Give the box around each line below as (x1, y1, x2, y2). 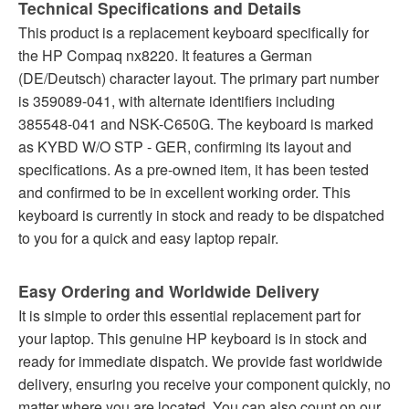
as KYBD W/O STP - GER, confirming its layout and (18, 136, 351, 158)
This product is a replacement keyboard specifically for (18, 22, 369, 44)
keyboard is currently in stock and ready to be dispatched (18, 204, 384, 226)
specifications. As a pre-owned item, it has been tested (18, 159, 369, 181)
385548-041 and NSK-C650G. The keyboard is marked (18, 113, 373, 135)
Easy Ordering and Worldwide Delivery (18, 279, 320, 303)
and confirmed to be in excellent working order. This (18, 182, 351, 204)
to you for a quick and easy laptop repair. (18, 227, 278, 249)
